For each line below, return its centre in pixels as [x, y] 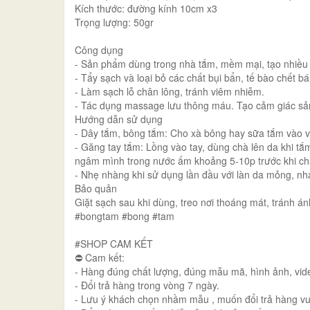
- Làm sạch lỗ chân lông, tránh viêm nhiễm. [170, 91]
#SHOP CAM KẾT [114, 244]
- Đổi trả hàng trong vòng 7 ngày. [147, 285]
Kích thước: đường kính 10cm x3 [146, 8]
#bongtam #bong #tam [125, 216]
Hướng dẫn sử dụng [119, 119]
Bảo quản [96, 188]
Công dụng [99, 50]
